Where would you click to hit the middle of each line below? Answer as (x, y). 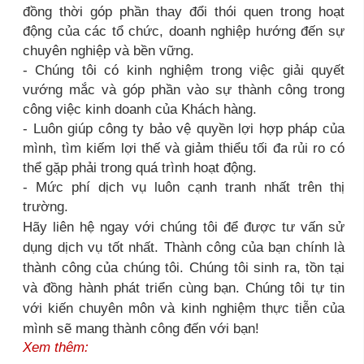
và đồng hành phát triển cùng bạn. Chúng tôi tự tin (184, 287)
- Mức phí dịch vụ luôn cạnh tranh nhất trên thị (184, 186)
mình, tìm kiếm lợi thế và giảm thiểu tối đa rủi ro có (184, 147)
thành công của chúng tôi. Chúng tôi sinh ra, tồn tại (184, 267)
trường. (45, 206)
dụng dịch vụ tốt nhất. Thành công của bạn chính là (184, 247)
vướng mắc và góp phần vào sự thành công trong (184, 89)
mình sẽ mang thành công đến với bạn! (141, 328)
